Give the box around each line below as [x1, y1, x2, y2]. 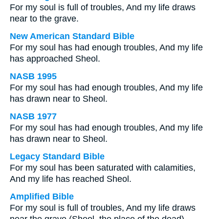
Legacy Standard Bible [10, 152, 105, 161]
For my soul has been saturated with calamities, [10, 163, 196, 173]
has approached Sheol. [10, 54, 100, 64]
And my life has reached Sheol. [10, 174, 131, 184]
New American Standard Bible [10, 31, 134, 41]
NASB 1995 [10, 71, 57, 81]
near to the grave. [10, 14, 79, 23]
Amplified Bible [10, 192, 74, 201]
